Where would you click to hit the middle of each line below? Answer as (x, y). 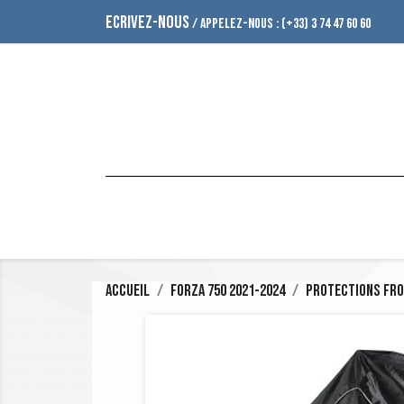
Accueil (128, 291)
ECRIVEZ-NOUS (147, 23)
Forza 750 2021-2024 (228, 291)
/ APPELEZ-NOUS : (235, 24)
